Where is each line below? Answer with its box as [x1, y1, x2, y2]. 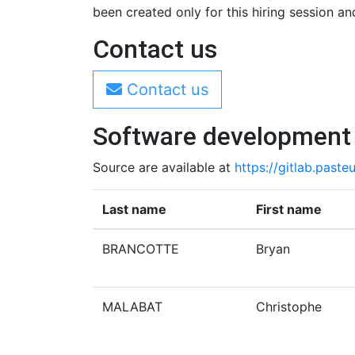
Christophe [256, 299, 322, 315]
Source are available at [93, 159, 235, 175]
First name [256, 201, 322, 217]
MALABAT [102, 299, 162, 315]
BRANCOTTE [102, 241, 179, 257]
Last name [102, 201, 166, 217]
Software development [93, 121, 351, 151]
